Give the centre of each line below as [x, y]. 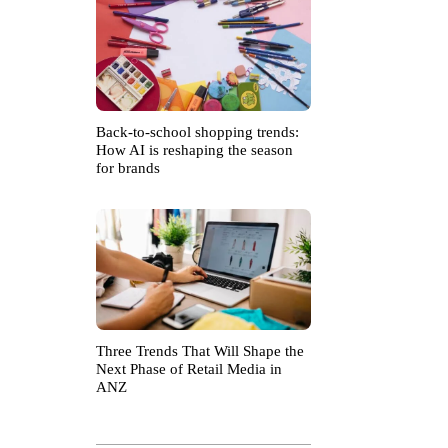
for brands [128, 168]
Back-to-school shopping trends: [197, 132]
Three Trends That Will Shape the [200, 351]
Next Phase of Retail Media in [189, 369]
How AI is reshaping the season [194, 150]
